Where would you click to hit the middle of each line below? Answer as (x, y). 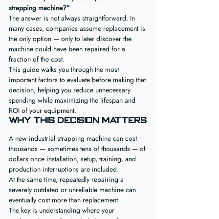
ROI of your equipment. (43, 110)
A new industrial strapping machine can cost (74, 138)
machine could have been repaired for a (68, 49)
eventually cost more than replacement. (64, 200)
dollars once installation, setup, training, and (73, 159)
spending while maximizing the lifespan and (73, 100)
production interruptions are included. (64, 169)
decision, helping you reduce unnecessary (71, 90)
